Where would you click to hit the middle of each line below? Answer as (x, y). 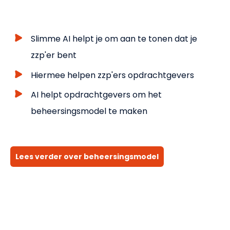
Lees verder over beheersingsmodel (87, 157)
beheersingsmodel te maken (89, 111)
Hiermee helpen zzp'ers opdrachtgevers (112, 75)
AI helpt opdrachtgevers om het (96, 94)
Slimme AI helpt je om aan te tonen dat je (114, 39)
